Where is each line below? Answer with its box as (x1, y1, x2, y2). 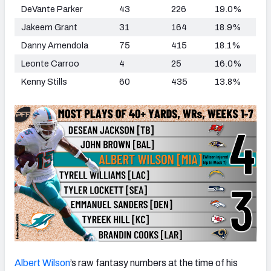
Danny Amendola (19, 40, 88, 50)
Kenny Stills (19, 76, 67, 87)
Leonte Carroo (19, 58, 79, 68)
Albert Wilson (15, 257, 70, 268)
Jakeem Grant (19, 22, 77, 32)
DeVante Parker (19, 4, 83, 14)
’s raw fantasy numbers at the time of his (70, 257, 238, 268)
